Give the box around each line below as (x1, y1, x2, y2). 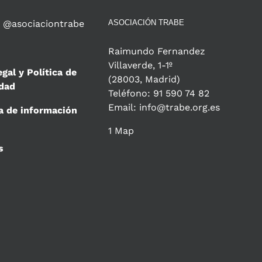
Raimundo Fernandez (108, 46, 206, 57)
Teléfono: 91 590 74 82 (108, 88, 210, 99)
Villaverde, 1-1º (108, 60, 173, 71)
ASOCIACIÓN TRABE (108, 18, 185, 27)
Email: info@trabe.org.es (108, 102, 220, 113)
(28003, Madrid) (108, 74, 181, 85)
